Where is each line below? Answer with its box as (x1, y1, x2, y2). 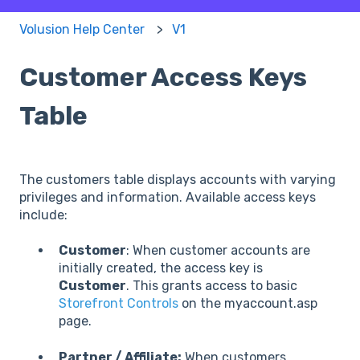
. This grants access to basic (126, 278, 297, 294)
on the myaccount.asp (182, 296, 317, 312)
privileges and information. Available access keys (19, 189, 316, 205)
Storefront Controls (59, 296, 182, 312)
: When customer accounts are (126, 243, 310, 259)
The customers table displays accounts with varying (19, 171, 336, 187)
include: (19, 207, 67, 223)
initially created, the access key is (59, 260, 263, 276)
